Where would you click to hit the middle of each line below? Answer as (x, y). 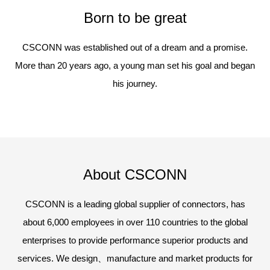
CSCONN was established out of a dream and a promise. (135, 47)
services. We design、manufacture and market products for (135, 258)
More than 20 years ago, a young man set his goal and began (135, 65)
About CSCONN (135, 174)
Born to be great (135, 17)
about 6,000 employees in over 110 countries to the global (135, 222)
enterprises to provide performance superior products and (135, 240)
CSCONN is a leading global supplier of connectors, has (135, 204)
